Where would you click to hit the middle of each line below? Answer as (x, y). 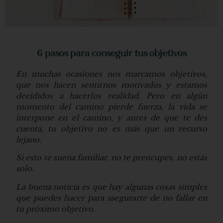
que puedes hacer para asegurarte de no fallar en (111, 198)
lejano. (29, 139)
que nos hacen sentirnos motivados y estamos (111, 85)
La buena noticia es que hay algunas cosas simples (111, 187)
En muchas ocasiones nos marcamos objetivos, (111, 74)
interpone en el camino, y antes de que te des (111, 117)
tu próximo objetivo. (56, 209)
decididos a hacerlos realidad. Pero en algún (111, 96)
